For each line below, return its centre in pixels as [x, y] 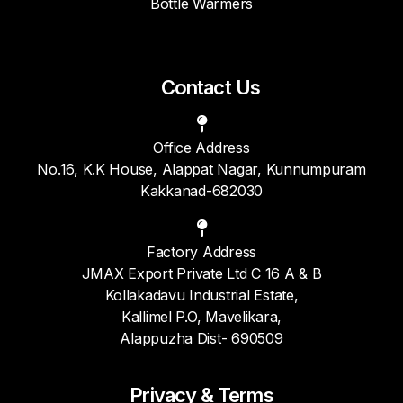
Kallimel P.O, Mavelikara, [201, 317]
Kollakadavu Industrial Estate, [201, 296]
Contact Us [210, 88]
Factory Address [201, 252]
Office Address [201, 148]
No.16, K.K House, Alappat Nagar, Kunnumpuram [201, 170]
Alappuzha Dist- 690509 [201, 339]
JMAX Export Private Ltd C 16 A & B [201, 274]
